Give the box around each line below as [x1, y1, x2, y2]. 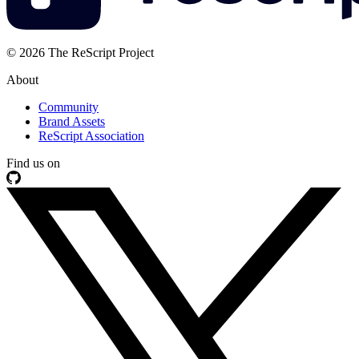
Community [38, 99, 99, 114]
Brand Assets [38, 114, 105, 128]
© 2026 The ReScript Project [6, 45, 154, 59]
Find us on [6, 155, 60, 170]
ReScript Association [38, 128, 144, 143]
